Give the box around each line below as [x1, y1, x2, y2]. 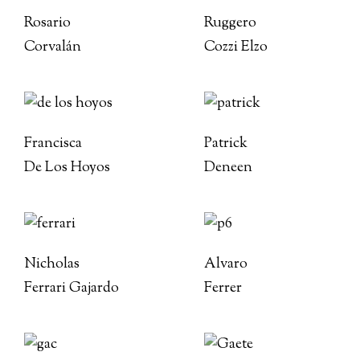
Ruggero [204, 13, 256, 34]
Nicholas [24, 254, 80, 275]
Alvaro [204, 254, 247, 275]
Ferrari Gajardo [24, 278, 119, 299]
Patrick [204, 133, 247, 154]
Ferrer [204, 278, 242, 299]
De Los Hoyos [24, 157, 110, 178]
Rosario [24, 13, 71, 34]
